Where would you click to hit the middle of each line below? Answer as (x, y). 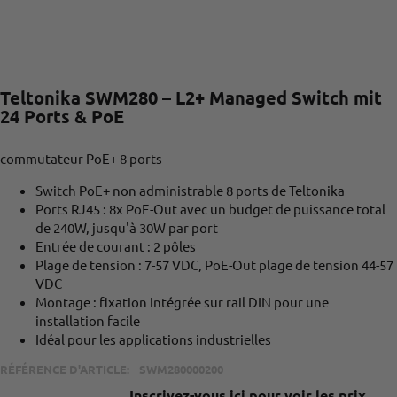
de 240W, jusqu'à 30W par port (127, 228)
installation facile (88, 321)
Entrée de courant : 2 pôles (116, 246)
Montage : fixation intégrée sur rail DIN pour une (182, 302)
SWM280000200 (181, 370)
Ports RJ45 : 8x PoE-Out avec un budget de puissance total (210, 209)
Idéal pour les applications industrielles (153, 339)
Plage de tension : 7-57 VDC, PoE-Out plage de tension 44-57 (214, 265)
